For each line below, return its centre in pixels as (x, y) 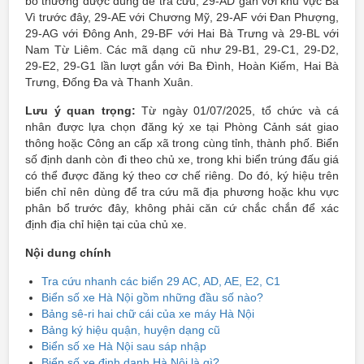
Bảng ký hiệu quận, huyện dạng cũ (131, 330)
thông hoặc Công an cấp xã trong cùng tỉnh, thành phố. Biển (182, 143)
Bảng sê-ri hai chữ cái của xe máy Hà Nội (148, 314)
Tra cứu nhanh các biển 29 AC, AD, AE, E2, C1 (161, 281)
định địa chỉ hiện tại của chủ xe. (106, 224)
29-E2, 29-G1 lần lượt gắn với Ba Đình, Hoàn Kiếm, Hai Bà (182, 66)
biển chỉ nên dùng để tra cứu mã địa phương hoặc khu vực (182, 192)
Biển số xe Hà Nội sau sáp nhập (124, 346)
